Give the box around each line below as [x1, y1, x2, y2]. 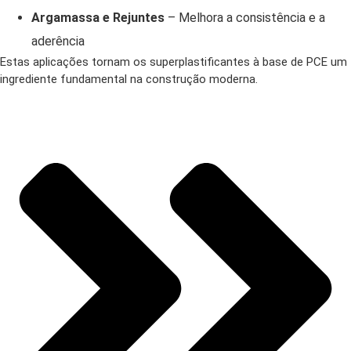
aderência [31, 34, 85, 49]
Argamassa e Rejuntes [31, 10, 165, 25]
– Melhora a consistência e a [165, 10, 325, 25]
